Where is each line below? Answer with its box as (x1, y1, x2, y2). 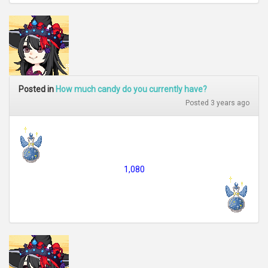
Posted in (19, 84, 56, 94)
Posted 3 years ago (185, 99, 249, 107)
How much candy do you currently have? (56, 84, 207, 94)
